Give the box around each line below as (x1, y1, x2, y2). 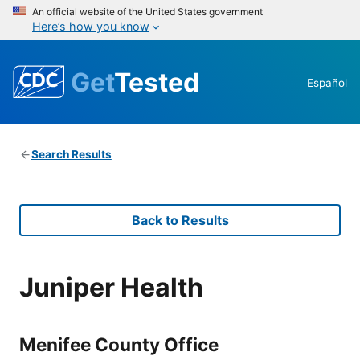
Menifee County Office (19, 333, 219, 355)
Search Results (31, 148, 112, 162)
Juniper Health (19, 271, 203, 303)
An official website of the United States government (32, 6, 263, 18)
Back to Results (131, 212, 229, 229)
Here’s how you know (32, 19, 149, 33)
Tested (114, 66, 199, 98)
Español (307, 76, 347, 90)
